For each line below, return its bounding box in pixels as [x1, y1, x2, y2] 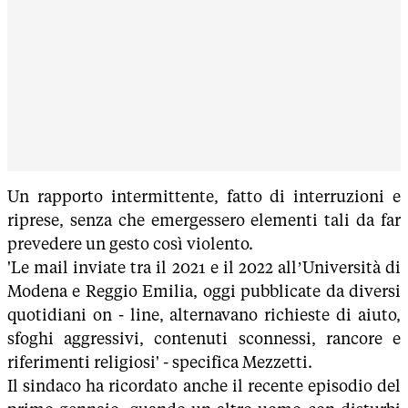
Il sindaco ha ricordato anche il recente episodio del [7, 376, 401, 395]
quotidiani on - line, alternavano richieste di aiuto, [7, 305, 401, 324]
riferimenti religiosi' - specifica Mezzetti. [7, 352, 312, 372]
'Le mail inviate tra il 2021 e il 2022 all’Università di [7, 258, 401, 277]
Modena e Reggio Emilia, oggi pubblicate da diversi [7, 281, 401, 301]
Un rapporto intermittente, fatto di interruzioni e [7, 187, 401, 206]
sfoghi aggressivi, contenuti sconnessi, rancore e [7, 329, 401, 348]
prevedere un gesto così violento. [7, 234, 253, 253]
